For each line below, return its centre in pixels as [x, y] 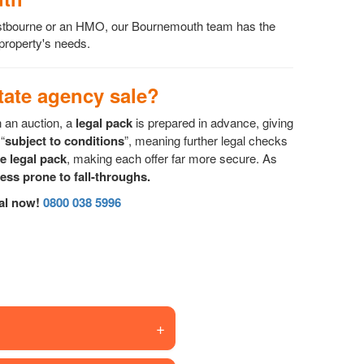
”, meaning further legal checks [206, 140]
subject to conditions [64, 140]
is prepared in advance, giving [213, 122]
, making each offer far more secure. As [172, 158]
